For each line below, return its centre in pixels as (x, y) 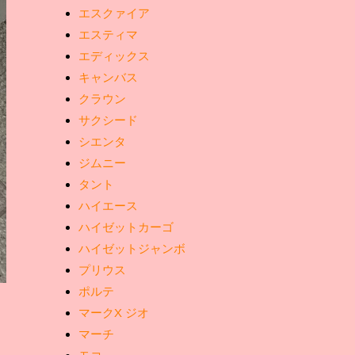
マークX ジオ (114, 313)
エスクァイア (114, 13)
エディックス (114, 56)
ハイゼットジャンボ (132, 248)
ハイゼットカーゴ (126, 227)
